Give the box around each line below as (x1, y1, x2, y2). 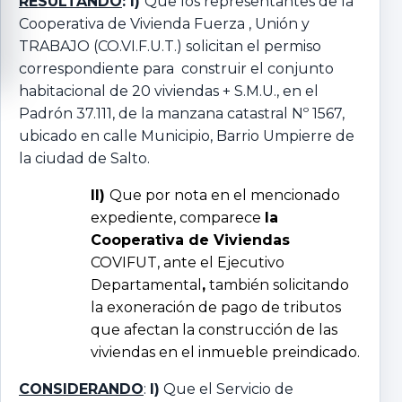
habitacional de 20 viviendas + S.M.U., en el (19, 82, 319, 100)
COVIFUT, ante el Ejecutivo (91, 253, 284, 271)
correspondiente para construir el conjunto (19, 59, 334, 77)
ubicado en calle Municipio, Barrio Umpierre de (19, 127, 354, 144)
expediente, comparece (91, 208, 265, 226)
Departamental (91, 275, 202, 293)
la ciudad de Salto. (19, 149, 150, 167)
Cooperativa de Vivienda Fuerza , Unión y (19, 14, 310, 32)
